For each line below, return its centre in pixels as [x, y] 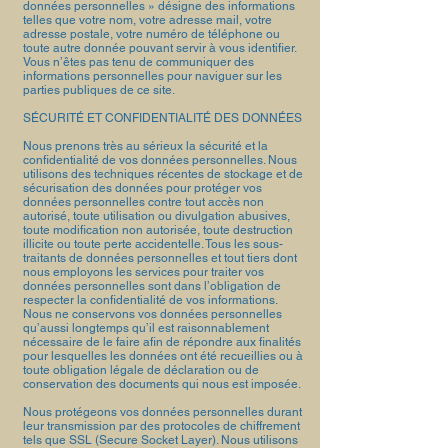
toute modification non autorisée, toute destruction [158, 230]
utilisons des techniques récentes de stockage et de [163, 174]
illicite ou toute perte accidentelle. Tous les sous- [153, 244]
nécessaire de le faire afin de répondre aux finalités [162, 342]
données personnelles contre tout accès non [143, 202]
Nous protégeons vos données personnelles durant [162, 412]
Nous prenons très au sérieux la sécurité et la [145, 146]
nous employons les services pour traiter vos [143, 272]
